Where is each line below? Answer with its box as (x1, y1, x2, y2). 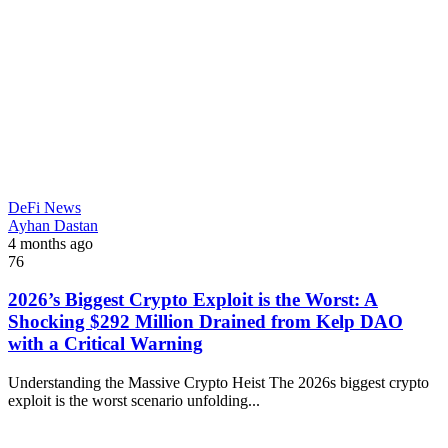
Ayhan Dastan (8, 216, 98, 234)
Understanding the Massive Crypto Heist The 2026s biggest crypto (8, 374, 429, 392)
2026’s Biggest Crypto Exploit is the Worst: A (8, 289, 378, 311)
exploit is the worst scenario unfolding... (8, 392, 260, 410)
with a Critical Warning (8, 333, 203, 355)
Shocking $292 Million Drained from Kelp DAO (8, 311, 403, 333)
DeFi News (8, 198, 81, 216)
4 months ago (8, 234, 93, 252)
